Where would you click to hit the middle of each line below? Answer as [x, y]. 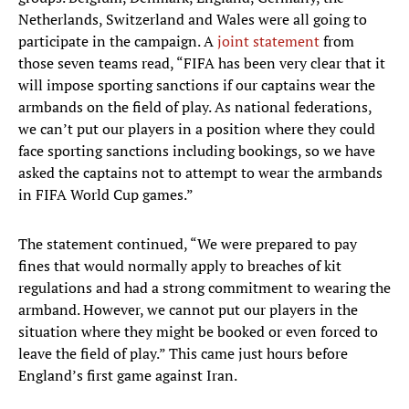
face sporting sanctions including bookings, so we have [197, 151]
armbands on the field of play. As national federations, [195, 107]
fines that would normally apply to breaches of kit [180, 266]
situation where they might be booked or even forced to [198, 332]
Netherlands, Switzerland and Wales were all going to [193, 20]
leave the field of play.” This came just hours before [183, 354]
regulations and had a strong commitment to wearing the [204, 288]
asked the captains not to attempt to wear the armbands [200, 173]
